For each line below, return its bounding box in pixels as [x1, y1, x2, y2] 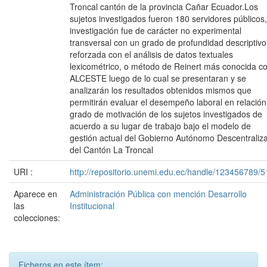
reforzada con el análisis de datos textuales [70, 48, 233, 60]
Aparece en [14, 187, 57, 200]
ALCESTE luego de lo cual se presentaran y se [70, 72, 246, 84]
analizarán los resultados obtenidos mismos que [70, 83, 252, 96]
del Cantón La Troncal [70, 143, 153, 156]
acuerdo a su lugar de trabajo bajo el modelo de [70, 119, 251, 132]
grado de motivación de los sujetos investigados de [70, 107, 262, 120]
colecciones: [14, 211, 60, 223]
